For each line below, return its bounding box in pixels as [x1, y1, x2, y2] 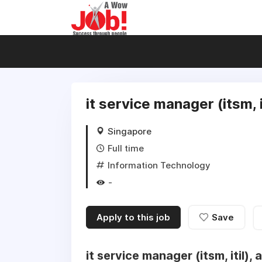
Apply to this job [96, 212, 170, 223]
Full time [108, 143, 144, 154]
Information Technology [108, 160, 211, 171]
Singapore [108, 126, 151, 137]
